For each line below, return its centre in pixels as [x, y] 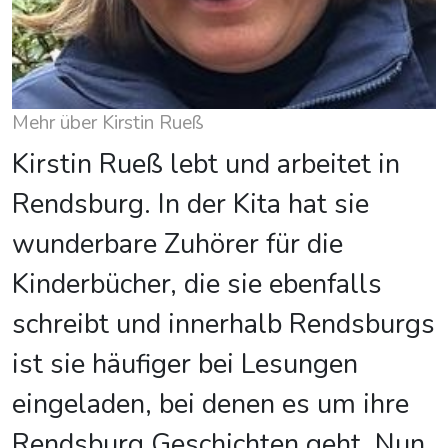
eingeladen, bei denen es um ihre [210, 404]
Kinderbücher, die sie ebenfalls [197, 284]
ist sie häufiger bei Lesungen [185, 364]
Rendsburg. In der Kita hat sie [190, 204]
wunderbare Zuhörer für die [177, 244]
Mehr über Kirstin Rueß [108, 123]
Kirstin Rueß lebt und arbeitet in [206, 164]
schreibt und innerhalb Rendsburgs [223, 324]
